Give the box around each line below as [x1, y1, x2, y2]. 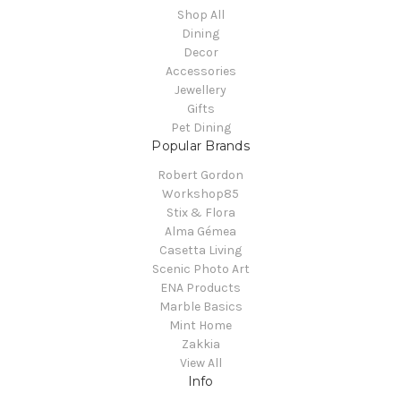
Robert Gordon [158, 166, 243, 183]
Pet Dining [170, 119, 231, 135]
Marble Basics [158, 298, 243, 314]
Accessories [165, 63, 236, 79]
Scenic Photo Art [151, 260, 250, 277]
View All [179, 354, 222, 371]
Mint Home [169, 317, 232, 333]
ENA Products [160, 279, 241, 295]
